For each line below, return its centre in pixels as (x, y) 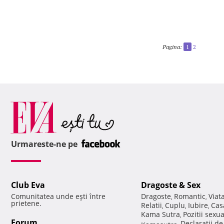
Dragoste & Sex (171, 185)
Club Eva (28, 185)
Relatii (151, 205)
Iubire (198, 205)
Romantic (190, 196)
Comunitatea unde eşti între (58, 196)
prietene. (26, 203)
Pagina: (172, 47)
